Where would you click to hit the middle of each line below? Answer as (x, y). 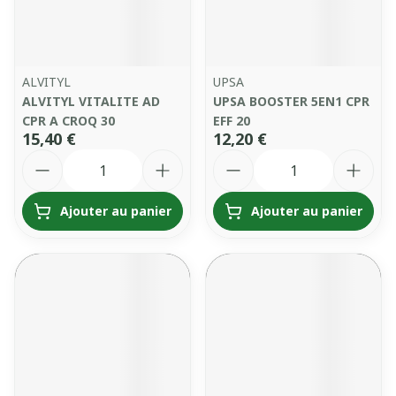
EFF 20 (232, 121)
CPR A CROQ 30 (69, 121)
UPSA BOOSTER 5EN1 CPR (291, 101)
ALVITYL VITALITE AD (91, 101)
